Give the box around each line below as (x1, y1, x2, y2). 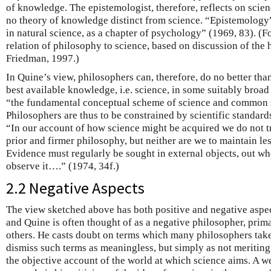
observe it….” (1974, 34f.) (6, 160, 119, 172)
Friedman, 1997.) (6, 53, 79, 65)
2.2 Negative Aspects (6, 178, 145, 198)
